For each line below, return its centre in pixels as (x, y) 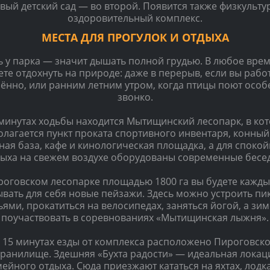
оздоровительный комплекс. (135, 18)
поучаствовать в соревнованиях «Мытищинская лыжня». (135, 217)
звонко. (135, 97)
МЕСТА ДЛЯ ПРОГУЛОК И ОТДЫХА (135, 37)
